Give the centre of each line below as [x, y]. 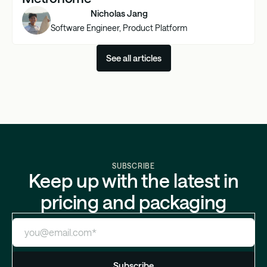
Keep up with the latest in [133, 180]
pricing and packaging [133, 201]
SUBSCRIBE [133, 165]
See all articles [133, 58]
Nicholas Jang [119, 13]
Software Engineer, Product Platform [119, 28]
